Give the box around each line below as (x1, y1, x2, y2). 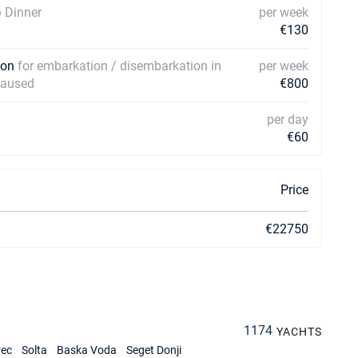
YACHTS (276, 325, 322, 338)
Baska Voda (57, 344, 117, 356)
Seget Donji (126, 344, 181, 356)
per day (267, 112, 308, 127)
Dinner (5, 5, 42, 20)
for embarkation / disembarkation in (18, 58, 221, 74)
